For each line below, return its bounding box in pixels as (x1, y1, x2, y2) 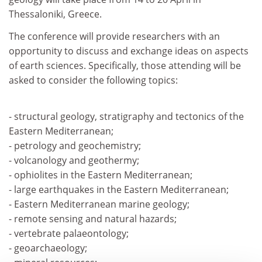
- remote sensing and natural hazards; (9, 212, 177, 225)
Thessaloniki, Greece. (9, 8, 102, 20)
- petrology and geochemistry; (9, 139, 141, 152)
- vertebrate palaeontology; (9, 227, 129, 240)
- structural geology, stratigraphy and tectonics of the (9, 110, 244, 123)
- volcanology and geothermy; (9, 154, 139, 167)
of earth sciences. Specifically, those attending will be (9, 58, 241, 72)
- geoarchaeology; (9, 242, 87, 254)
